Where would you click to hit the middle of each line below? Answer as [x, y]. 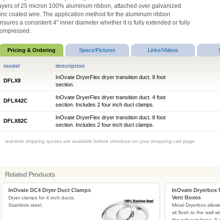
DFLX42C [15, 101]
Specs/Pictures [97, 50]
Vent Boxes [186, 197]
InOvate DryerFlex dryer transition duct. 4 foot [110, 97]
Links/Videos [163, 50]
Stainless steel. [25, 205]
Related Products [30, 174]
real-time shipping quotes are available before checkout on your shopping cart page [100, 141]
